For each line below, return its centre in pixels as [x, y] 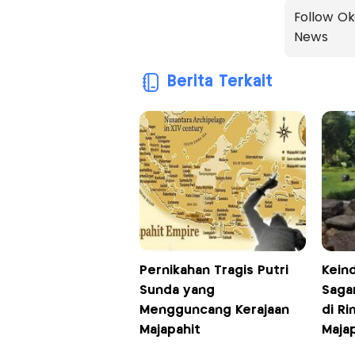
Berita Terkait [219, 82]
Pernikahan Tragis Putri [214, 270]
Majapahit [170, 330]
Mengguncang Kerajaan [214, 310]
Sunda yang [177, 290]
